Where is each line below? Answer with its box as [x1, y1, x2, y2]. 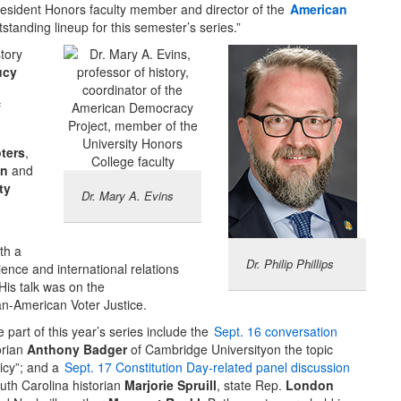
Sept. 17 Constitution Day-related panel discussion [64, 358, 350, 377]
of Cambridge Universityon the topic [127, 340, 333, 359]
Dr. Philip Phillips [246, 255, 334, 273]
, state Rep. [217, 376, 286, 395]
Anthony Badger [27, 340, 127, 359]
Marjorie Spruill [124, 376, 217, 395]
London [286, 376, 334, 395]
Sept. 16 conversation [214, 322, 337, 341]
